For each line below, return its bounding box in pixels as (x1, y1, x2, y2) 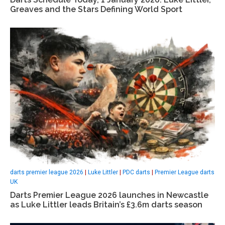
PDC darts (123, 168, 150, 176)
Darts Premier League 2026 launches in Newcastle (10, 190, 208, 200)
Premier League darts (155, 168, 214, 176)
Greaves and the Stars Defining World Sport (10, 5, 182, 15)
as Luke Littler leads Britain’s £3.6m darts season (10, 199, 202, 209)
